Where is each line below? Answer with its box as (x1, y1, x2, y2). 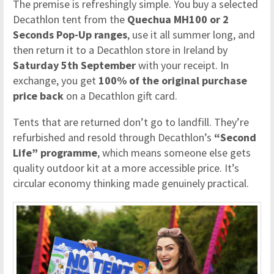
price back (13, 88, 64, 103)
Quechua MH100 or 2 (127, 12, 229, 26)
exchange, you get (13, 73, 98, 87)
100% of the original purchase (98, 73, 247, 87)
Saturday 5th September (13, 57, 136, 72)
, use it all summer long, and (127, 27, 255, 42)
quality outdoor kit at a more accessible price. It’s (13, 160, 239, 175)
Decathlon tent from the (13, 12, 127, 26)
